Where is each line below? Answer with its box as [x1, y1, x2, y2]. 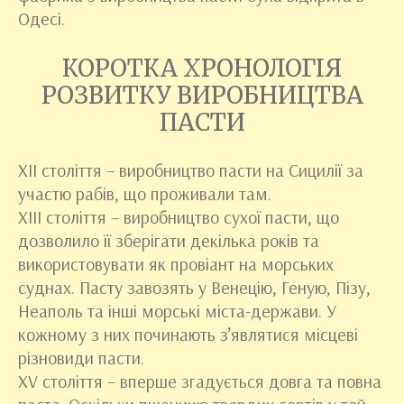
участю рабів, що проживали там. [18, 182, 271, 205]
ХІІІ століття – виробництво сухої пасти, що [18, 206, 339, 228]
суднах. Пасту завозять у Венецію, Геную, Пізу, [18, 276, 371, 298]
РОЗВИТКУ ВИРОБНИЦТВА [41, 80, 363, 110]
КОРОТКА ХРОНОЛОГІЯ [62, 53, 342, 83]
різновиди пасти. [18, 346, 144, 369]
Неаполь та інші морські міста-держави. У [18, 299, 336, 322]
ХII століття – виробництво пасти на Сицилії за [18, 159, 363, 181]
